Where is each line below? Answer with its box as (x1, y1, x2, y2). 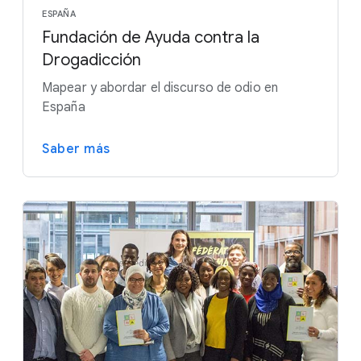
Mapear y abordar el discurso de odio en (42, 80, 278, 97)
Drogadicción (42, 50, 141, 71)
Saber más (42, 141, 110, 158)
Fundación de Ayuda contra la (42, 27, 259, 48)
